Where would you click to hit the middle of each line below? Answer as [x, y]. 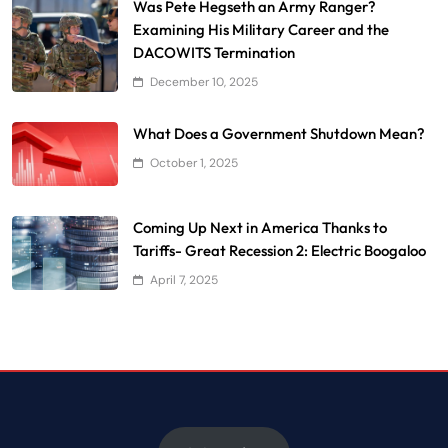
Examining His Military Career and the [261, 29]
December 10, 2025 [204, 81]
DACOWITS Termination [214, 52]
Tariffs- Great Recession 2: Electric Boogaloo [279, 251]
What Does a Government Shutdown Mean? [279, 133]
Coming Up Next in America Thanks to [260, 228]
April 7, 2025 [184, 280]
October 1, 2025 [194, 162]
